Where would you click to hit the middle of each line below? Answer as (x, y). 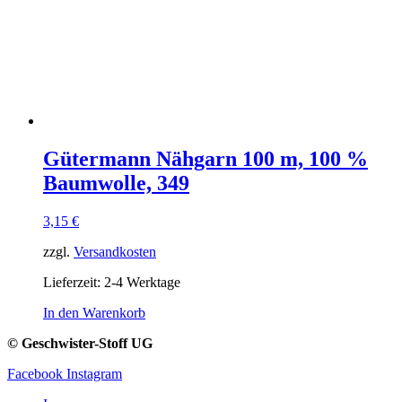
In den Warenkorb (94, 313)
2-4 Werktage (142, 283)
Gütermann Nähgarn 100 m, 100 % (205, 159)
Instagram (94, 374)
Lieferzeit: (74, 283)
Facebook (35, 374)
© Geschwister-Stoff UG (80, 344)
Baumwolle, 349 (116, 184)
